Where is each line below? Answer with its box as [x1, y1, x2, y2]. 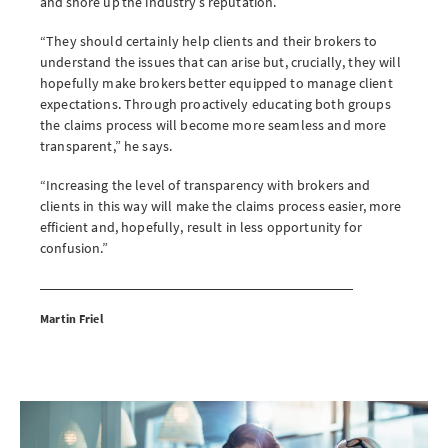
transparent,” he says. [40, 136, 175, 155]
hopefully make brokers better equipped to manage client [40, 73, 393, 92]
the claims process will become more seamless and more [40, 115, 387, 134]
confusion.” [40, 238, 109, 257]
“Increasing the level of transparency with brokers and [40, 175, 371, 194]
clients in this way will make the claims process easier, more [40, 196, 402, 215]
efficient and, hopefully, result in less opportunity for [40, 217, 362, 236]
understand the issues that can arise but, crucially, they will [40, 52, 401, 71]
